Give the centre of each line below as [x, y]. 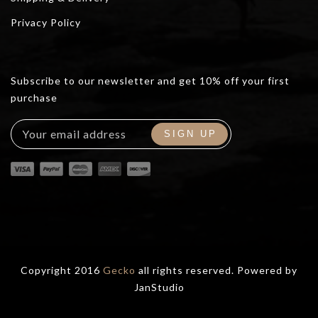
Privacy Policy [46, 22]
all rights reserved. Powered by [216, 270]
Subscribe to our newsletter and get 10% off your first [150, 80]
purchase [34, 97]
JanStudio [159, 287]
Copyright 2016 [62, 270]
